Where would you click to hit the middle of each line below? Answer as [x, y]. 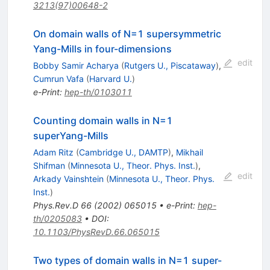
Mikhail [189, 152]
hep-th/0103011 [98, 92]
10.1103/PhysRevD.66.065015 [96, 231]
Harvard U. [110, 78]
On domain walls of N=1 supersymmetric [127, 33]
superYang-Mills [71, 135]
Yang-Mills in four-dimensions [102, 49]
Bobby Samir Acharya [76, 65]
